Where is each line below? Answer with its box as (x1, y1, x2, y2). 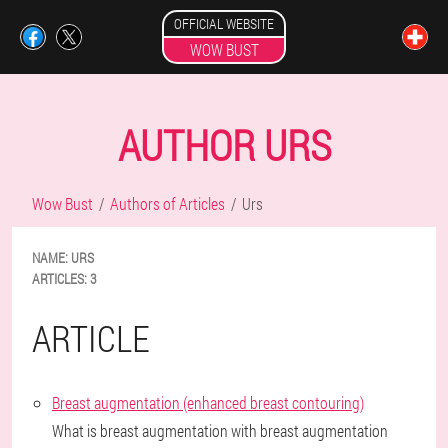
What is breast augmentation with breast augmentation (52, 420, 388, 441)
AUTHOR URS (117, 117, 331, 172)
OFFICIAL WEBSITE (174, 14, 274, 33)
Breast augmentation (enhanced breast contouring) (52, 392, 364, 413)
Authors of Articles (110, 193, 225, 214)
